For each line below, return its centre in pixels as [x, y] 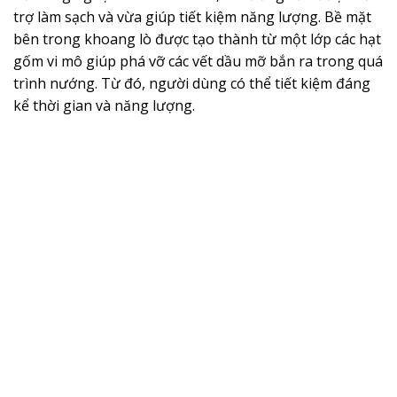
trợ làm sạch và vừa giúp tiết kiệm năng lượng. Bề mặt [192, 17]
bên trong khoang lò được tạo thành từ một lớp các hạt [197, 39]
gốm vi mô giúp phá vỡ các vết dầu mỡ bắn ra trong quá [198, 62]
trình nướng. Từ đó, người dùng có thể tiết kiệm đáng [192, 84]
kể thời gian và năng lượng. [104, 106]
